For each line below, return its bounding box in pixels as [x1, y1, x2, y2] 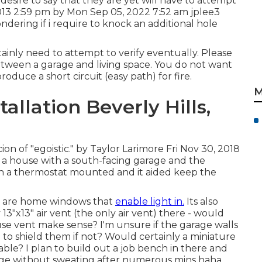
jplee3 [191, 6, 220, 18]
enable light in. [115, 196, 184, 207]
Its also [184, 196, 218, 207]
